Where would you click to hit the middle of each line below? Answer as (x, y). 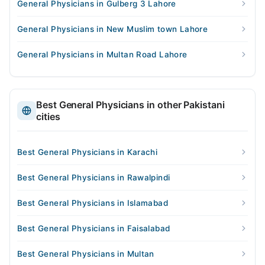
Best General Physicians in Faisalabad (94, 229)
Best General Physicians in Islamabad (93, 203)
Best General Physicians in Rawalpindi (94, 178)
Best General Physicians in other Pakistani (130, 105)
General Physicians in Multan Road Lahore (102, 55)
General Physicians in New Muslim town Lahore (113, 29)
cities (48, 117)
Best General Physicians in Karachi (88, 152)
